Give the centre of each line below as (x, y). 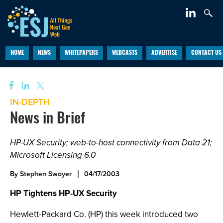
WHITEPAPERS (81, 53)
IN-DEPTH (30, 102)
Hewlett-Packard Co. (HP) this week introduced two (104, 214)
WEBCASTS (124, 53)
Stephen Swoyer (46, 174)
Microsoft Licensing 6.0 (53, 155)
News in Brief (48, 120)
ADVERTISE (164, 53)
